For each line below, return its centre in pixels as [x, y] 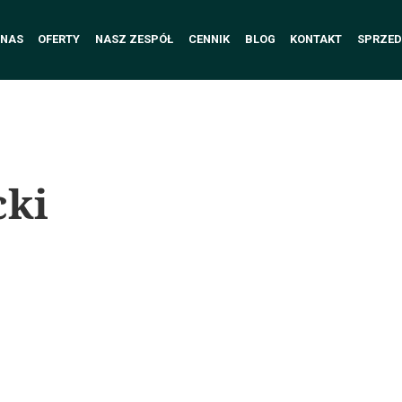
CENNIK [209, 39]
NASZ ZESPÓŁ [135, 39]
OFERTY [59, 39]
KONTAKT [316, 39]
